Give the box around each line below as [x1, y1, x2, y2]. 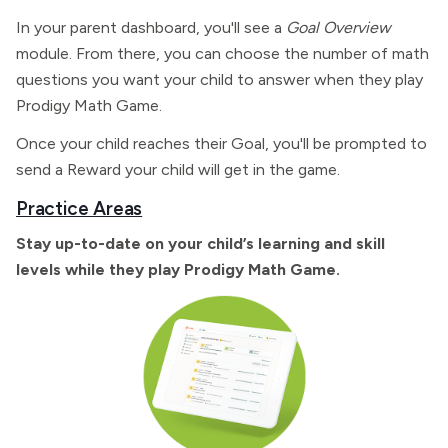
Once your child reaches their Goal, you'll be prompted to [16, 134, 427, 153]
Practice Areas [16, 197, 143, 220]
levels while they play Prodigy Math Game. [16, 260, 340, 279]
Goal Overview [286, 18, 391, 37]
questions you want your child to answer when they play [16, 70, 423, 89]
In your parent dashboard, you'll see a [16, 18, 286, 37]
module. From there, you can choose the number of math [16, 44, 429, 63]
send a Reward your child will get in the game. [16, 160, 340, 179]
